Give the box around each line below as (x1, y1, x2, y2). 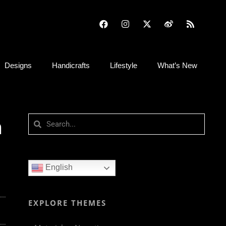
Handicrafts (52, 61, 90, 70)
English (43, 163, 73, 172)
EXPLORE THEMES (28, 198, 106, 208)
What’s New (157, 61, 197, 70)
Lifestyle (110, 61, 137, 70)
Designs (5, 61, 32, 70)
